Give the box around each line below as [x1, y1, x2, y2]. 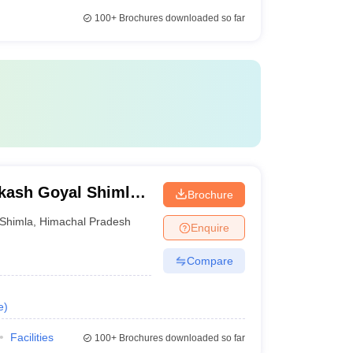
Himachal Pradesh [39, 214, 132, 228]
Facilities [9, 331, 54, 344]
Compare [186, 254, 233, 267]
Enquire [190, 221, 229, 234]
